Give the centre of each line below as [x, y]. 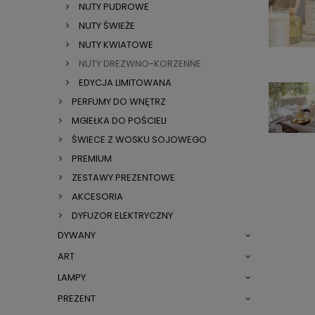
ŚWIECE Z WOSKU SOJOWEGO [139, 140]
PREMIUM [92, 159]
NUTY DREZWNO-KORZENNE [140, 64]
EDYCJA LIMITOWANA [125, 83]
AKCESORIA [97, 197]
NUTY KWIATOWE [116, 45]
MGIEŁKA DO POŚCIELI [119, 121]
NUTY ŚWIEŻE [107, 26]
